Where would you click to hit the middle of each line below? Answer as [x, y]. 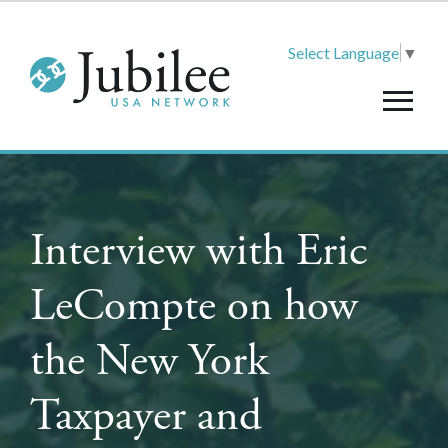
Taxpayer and [146, 416]
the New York [149, 361]
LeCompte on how [194, 306]
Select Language [343, 52]
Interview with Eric [198, 251]
